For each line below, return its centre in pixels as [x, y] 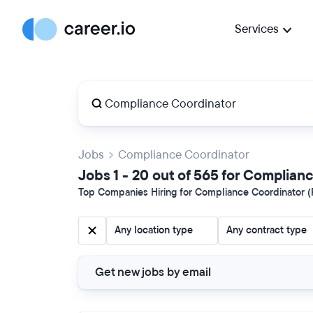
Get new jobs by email [153, 272]
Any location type [154, 230]
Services [257, 29]
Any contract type [267, 230]
